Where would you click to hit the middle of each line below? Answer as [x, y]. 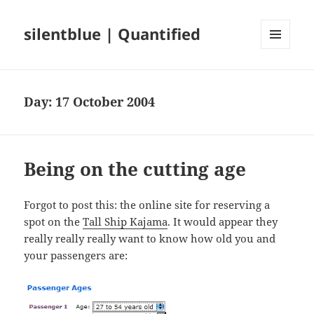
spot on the [54, 222]
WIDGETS [281, 78]
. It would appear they [223, 222]
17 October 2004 [105, 102]
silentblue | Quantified [112, 34]
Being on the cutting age [135, 169]
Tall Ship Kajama [125, 222]
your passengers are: [76, 255]
